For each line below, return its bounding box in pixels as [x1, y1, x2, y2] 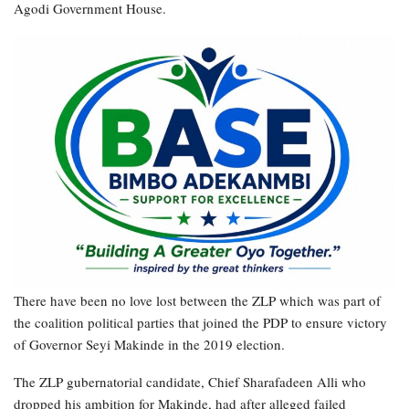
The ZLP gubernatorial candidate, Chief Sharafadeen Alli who [14, 372, 366, 391]
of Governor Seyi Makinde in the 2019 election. [14, 334, 285, 353]
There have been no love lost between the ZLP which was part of [14, 290, 381, 309]
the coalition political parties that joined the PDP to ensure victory [14, 312, 387, 331]
